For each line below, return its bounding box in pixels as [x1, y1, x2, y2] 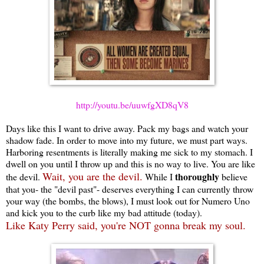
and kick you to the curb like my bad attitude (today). [6, 206, 202, 219]
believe [219, 170, 247, 183]
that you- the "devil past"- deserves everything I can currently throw [6, 183, 253, 196]
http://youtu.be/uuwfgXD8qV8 [75, 98, 189, 111]
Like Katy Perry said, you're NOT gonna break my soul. [6, 218, 246, 233]
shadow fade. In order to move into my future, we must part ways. [6, 134, 247, 147]
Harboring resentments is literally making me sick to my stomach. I [6, 146, 253, 159]
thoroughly [175, 170, 219, 184]
